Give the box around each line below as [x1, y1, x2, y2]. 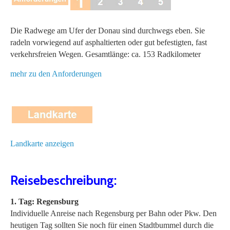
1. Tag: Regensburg [10, 197, 79, 206]
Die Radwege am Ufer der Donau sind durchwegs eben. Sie [10, 26, 205, 35]
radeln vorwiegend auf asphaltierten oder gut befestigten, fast [10, 37, 207, 47]
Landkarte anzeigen [10, 139, 74, 148]
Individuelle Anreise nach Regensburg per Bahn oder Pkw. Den [10, 208, 217, 218]
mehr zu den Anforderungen [10, 69, 102, 78]
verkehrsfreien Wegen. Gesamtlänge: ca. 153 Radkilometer [10, 49, 201, 59]
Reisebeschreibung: [10, 172, 117, 188]
